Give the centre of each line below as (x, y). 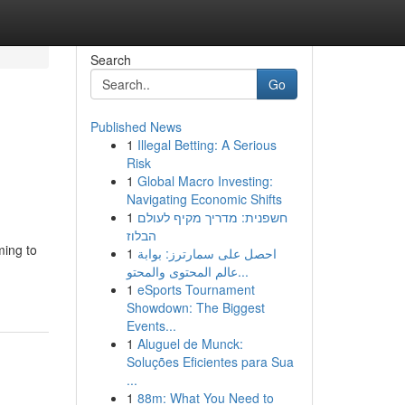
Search (110, 60)
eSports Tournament (196, 289)
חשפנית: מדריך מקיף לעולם (212, 217)
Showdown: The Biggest (195, 307)
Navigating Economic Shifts (204, 199)
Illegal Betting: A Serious (207, 145)
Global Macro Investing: (205, 181)
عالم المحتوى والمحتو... (243, 271)
